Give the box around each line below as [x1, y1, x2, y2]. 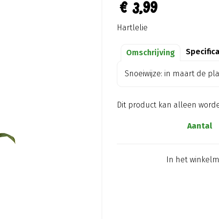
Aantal [187, 121, 212, 131]
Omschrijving [126, 48, 175, 57]
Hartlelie [117, 23, 148, 32]
